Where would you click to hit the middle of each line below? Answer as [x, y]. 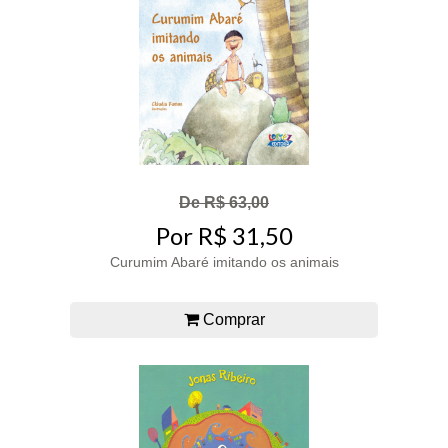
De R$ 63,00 [224, 202]
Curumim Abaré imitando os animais [224, 262]
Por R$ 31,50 [224, 236]
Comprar [231, 320]
